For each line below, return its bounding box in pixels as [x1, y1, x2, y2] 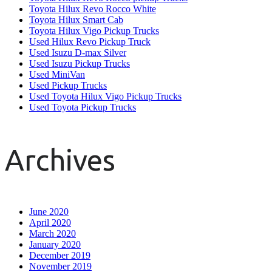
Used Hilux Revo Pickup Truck [29, 36, 151, 47]
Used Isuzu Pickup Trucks [29, 58, 130, 69]
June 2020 [29, 206, 69, 217]
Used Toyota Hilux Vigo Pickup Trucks [29, 90, 182, 101]
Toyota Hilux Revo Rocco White [29, 3, 156, 14]
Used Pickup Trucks [29, 80, 107, 90]
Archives [5, 143, 115, 176]
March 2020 [29, 228, 76, 239]
